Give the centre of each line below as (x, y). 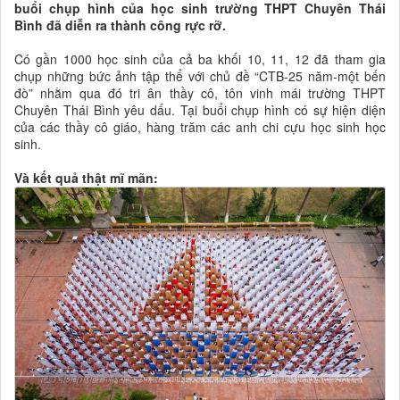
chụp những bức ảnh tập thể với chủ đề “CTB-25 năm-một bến (200, 75)
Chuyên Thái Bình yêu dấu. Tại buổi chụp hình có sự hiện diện (200, 109)
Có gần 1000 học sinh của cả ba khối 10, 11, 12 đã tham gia (200, 58)
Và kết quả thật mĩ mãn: (86, 177)
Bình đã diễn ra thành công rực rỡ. (120, 25)
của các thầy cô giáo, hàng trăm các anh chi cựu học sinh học (200, 126)
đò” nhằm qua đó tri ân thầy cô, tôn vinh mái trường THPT (200, 92)
